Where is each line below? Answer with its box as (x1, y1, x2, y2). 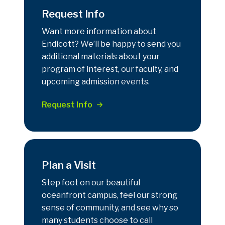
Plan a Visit (42, 159, 96, 171)
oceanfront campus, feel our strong (42, 190, 177, 200)
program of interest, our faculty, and (42, 64, 178, 74)
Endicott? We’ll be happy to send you (42, 39, 181, 49)
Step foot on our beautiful (42, 177, 140, 187)
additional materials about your (42, 51, 160, 61)
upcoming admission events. (42, 76, 150, 86)
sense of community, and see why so (42, 202, 178, 212)
